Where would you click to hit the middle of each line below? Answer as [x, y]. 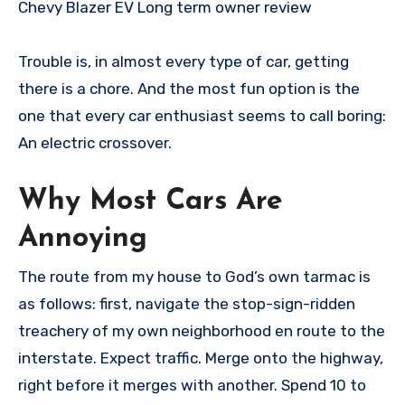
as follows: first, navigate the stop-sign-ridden [187, 304]
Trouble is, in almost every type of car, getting [184, 61]
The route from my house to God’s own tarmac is [194, 277]
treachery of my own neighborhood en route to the [202, 331]
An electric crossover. [95, 142]
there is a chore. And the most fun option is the [189, 88]
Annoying [83, 238]
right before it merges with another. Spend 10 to [192, 386]
